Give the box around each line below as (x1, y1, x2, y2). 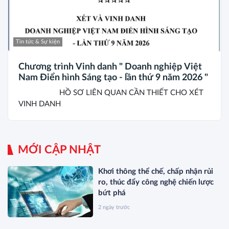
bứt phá (98, 189, 126, 197)
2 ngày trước (98, 204, 130, 210)
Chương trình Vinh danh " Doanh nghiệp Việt (18, 62, 202, 72)
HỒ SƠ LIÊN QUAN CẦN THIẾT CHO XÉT (18, 88, 203, 97)
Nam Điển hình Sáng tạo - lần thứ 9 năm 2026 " (18, 73, 208, 82)
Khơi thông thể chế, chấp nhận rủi (98, 167, 214, 175)
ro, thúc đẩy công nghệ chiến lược (98, 178, 214, 186)
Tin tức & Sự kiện (16, 38, 60, 44)
